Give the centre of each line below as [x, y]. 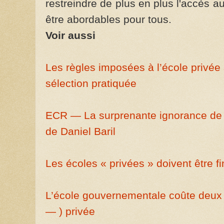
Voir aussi [70, 35]
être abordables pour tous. [108, 19]
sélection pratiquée [91, 83]
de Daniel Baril [80, 131]
